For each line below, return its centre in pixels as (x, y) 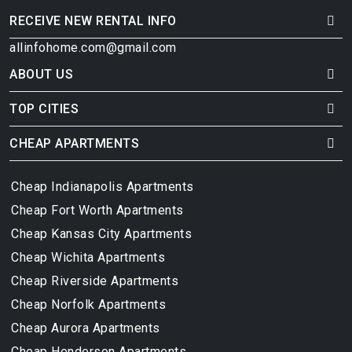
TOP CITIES (44, 109)
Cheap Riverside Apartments (95, 281)
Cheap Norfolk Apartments (88, 305)
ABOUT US (41, 75)
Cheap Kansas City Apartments (101, 234)
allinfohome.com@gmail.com (93, 48)
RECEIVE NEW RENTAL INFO (93, 21)
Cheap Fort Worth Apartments (97, 211)
